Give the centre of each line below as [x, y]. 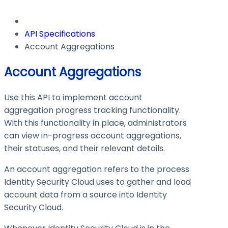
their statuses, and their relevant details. [84, 149]
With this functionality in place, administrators [95, 123]
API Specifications [60, 34]
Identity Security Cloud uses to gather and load [97, 182]
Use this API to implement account [73, 98]
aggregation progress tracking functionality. [92, 110]
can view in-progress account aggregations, [93, 136]
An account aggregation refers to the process [97, 169]
